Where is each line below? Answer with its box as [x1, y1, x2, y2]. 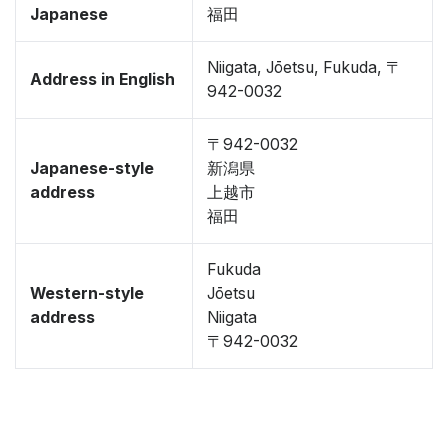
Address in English [30, 70, 175, 89]
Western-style [30, 284, 144, 303]
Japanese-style [30, 159, 154, 178]
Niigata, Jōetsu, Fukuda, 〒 [207, 58, 402, 77]
